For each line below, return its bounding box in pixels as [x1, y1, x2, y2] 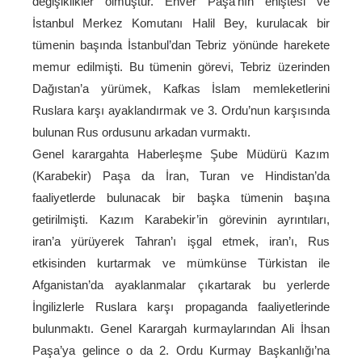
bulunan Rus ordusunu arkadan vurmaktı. [32, 125, 250, 139]
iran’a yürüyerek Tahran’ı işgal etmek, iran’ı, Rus [32, 234, 330, 248]
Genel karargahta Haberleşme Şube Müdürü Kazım [32, 147, 330, 161]
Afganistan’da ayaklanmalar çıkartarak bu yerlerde [32, 278, 330, 292]
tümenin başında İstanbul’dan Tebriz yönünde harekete [32, 38, 330, 52]
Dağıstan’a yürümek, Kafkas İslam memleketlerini [32, 82, 330, 95]
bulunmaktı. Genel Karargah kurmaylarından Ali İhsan [32, 322, 330, 335]
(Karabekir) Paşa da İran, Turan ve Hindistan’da [32, 169, 330, 183]
